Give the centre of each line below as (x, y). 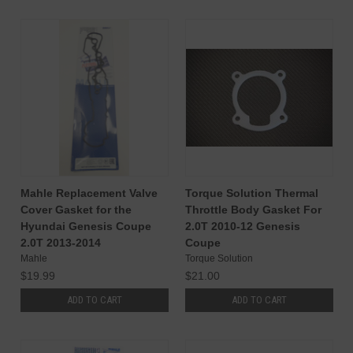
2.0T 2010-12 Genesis (242, 226)
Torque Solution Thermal (251, 193)
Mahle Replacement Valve (89, 193)
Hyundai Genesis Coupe (85, 226)
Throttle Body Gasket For (253, 209)
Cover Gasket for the (76, 209)
